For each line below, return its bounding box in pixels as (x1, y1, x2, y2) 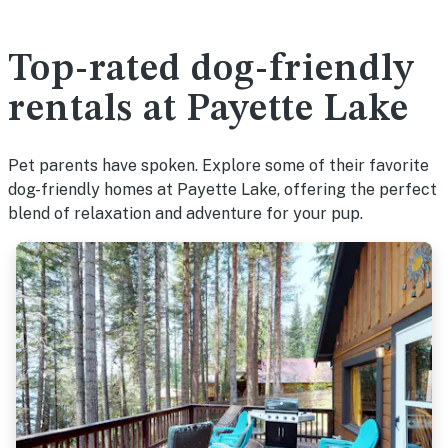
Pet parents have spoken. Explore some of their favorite (8, 156, 429, 175)
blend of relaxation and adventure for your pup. (8, 204, 363, 223)
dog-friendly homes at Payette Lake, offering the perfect (8, 180, 437, 199)
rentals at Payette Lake (8, 91, 409, 129)
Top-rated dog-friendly (8, 51, 414, 89)
